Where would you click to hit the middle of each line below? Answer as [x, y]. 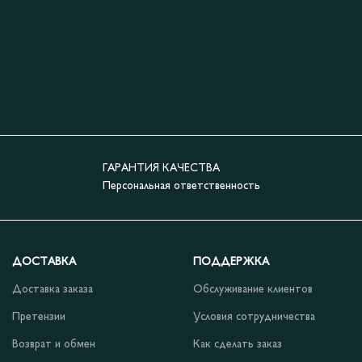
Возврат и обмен [54, 345]
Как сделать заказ [238, 345]
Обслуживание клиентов [253, 290]
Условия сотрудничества [254, 318]
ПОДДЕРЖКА [231, 263]
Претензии [39, 318]
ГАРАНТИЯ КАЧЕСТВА [161, 169]
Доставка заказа [53, 290]
